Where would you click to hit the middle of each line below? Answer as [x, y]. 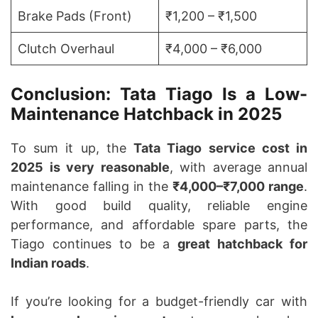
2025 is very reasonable [90, 168]
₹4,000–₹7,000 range [238, 187]
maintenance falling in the [92, 187]
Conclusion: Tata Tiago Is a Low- [159, 94]
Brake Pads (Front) [75, 16]
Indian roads [48, 263]
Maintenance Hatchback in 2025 [146, 114]
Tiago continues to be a [94, 244]
